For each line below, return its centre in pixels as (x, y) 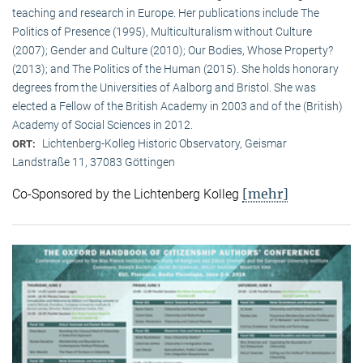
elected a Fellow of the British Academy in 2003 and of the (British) (177, 106)
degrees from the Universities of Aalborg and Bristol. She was (164, 87)
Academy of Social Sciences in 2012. (102, 124)
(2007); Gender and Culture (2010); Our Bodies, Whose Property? (173, 50)
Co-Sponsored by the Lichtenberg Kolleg (127, 194)
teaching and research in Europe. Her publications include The (166, 13)
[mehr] (265, 193)
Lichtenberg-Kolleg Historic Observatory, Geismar (164, 143)
